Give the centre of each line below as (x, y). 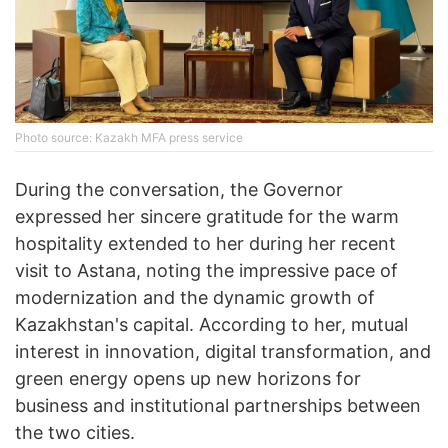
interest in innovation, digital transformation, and (223, 351)
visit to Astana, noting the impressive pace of (206, 270)
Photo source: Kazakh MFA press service (129, 137)
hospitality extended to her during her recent (205, 243)
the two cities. (75, 432)
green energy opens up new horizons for (188, 378)
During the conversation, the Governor (179, 189)
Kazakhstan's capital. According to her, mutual (211, 324)
